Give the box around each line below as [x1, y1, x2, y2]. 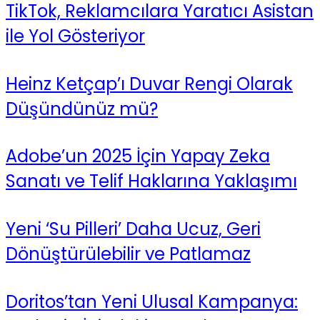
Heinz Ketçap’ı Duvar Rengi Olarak [6, 71, 293, 96]
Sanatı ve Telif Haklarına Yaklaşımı [6, 169, 297, 194]
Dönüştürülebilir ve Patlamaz [6, 242, 251, 266]
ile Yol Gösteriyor [6, 24, 145, 48]
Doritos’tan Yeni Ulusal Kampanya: [6, 290, 298, 314]
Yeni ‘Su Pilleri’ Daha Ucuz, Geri [6, 217, 261, 241]
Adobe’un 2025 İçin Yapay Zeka [6, 144, 270, 169]
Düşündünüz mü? [6, 96, 158, 121]
